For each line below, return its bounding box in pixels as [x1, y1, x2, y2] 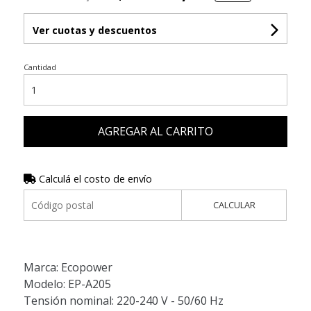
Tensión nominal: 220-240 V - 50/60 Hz [23, 293, 224, 309]
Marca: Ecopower [23, 260, 112, 276]
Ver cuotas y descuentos [32, 24, 157, 37]
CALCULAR [212, 199, 255, 212]
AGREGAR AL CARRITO [97, 124, 213, 140]
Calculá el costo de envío [35, 172, 152, 186]
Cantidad [23, 62, 56, 73]
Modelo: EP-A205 [23, 276, 111, 292]
